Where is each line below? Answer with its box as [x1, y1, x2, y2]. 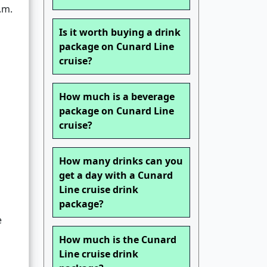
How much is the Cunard [59, 233, 176, 247]
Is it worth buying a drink [59, 26, 181, 39]
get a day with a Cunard [59, 169, 173, 182]
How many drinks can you [59, 154, 183, 168]
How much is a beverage [59, 90, 175, 104]
